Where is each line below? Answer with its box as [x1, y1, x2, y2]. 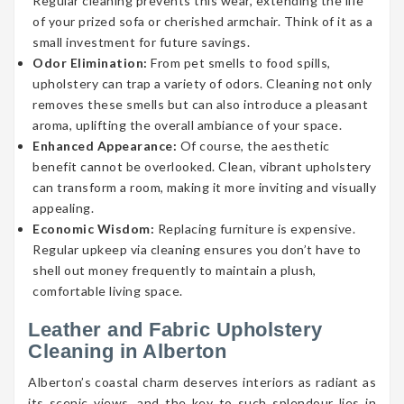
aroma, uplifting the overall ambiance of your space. [32, 117, 342, 133]
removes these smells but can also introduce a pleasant [32, 96, 368, 113]
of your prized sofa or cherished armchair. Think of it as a [32, 14, 373, 30]
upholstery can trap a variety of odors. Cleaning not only [32, 76, 372, 92]
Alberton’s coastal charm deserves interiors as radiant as [28, 374, 376, 390]
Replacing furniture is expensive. [154, 221, 355, 237]
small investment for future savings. [32, 34, 250, 50]
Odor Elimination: [32, 55, 148, 71]
